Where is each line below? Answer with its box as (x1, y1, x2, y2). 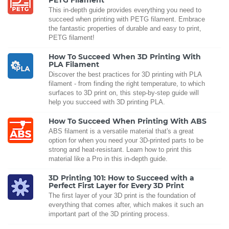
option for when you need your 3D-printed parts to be (49, 136, 203, 145)
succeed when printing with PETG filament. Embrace (49, 15, 205, 24)
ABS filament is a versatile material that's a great (49, 127, 194, 135)
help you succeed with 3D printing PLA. (49, 98, 165, 106)
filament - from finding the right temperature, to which (49, 80, 205, 88)
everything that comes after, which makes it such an (49, 201, 203, 209)
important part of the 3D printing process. (49, 210, 170, 218)
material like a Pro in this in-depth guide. (49, 155, 168, 163)
